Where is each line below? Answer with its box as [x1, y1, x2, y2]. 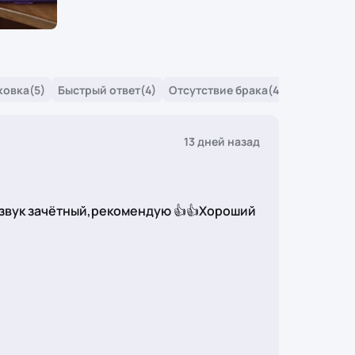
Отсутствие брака [169, 82, 268, 97]
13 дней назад [184, 134, 260, 149]
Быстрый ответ [58, 82, 140, 97]
